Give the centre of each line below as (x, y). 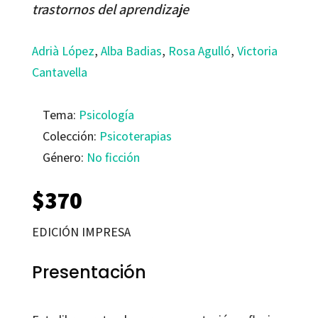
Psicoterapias (135, 136)
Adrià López (63, 51)
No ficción (113, 158)
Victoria (257, 51)
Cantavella (59, 72)
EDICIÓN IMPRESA (81, 232)
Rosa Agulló (199, 51)
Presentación (89, 273)
